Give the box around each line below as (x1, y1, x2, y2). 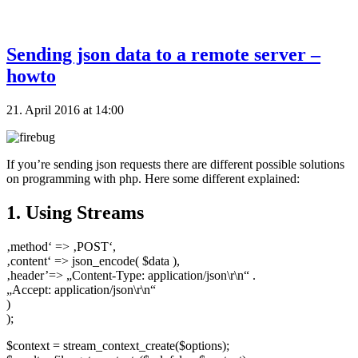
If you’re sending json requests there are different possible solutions (6, 157, 344, 172)
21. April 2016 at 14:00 (6, 103, 124, 117)
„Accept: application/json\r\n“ (6, 283, 156, 297)
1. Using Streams (6, 202, 144, 224)
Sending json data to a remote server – (6, 44, 320, 66)
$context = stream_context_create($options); (6, 339, 229, 353)
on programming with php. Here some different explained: (6, 172, 300, 186)
